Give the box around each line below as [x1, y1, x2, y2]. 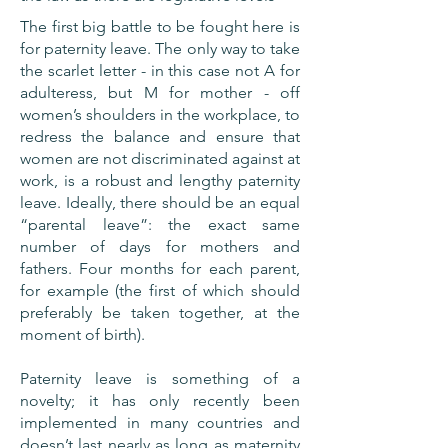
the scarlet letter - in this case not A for [20, 61, 300, 80]
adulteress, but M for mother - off [20, 83, 300, 102]
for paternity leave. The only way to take [20, 39, 300, 58]
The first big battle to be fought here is [20, 17, 300, 36]
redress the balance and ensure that [20, 127, 300, 146]
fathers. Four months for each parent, [20, 259, 300, 278]
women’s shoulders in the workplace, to [20, 105, 300, 124]
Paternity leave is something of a [20, 369, 300, 388]
